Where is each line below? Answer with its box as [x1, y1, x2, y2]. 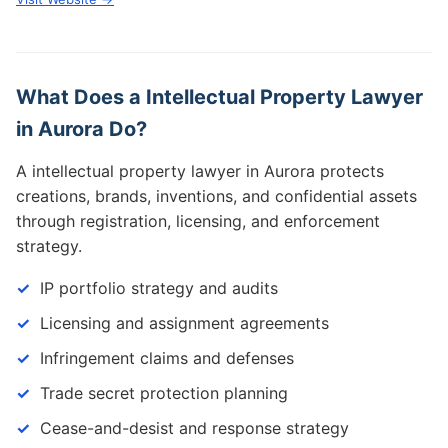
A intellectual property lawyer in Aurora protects [16, 161, 384, 181]
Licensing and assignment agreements [40, 313, 329, 333]
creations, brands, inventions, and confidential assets [16, 186, 417, 206]
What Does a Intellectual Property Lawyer [16, 85, 423, 109]
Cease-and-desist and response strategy [40, 418, 349, 438]
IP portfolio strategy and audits [40, 278, 278, 298]
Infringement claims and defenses [40, 348, 294, 368]
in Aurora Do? [16, 117, 147, 141]
